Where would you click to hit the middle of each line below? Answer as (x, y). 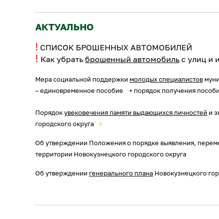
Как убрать (63, 59)
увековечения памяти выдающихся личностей (136, 112)
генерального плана (121, 173)
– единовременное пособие (79, 90)
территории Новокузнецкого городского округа (111, 154)
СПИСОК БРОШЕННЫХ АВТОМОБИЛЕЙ (116, 47)
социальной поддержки (91, 79)
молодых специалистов (166, 79)
